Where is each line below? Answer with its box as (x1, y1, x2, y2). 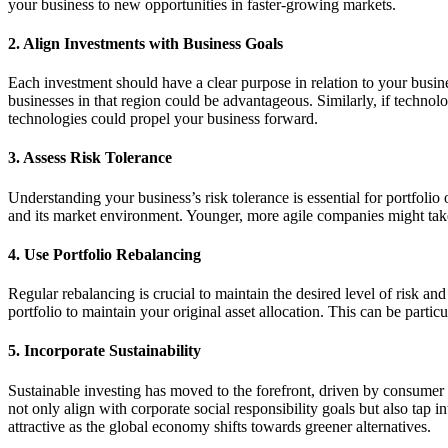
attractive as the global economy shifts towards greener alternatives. (8, 417, 431, 435)
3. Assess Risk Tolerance (8, 149, 172, 167)
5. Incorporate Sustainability (8, 342, 201, 360)
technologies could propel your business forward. (8, 110, 318, 128)
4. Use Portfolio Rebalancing (8, 245, 201, 263)
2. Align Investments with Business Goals (8, 34, 283, 52)
